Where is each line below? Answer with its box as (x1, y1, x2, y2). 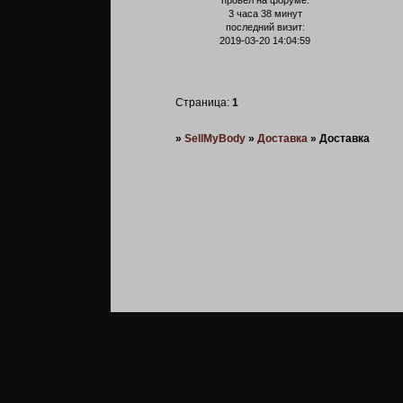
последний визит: (225, 22, 305, 33)
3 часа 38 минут (228, 8, 302, 20)
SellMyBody (184, 132, 246, 146)
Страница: (175, 96, 232, 110)
